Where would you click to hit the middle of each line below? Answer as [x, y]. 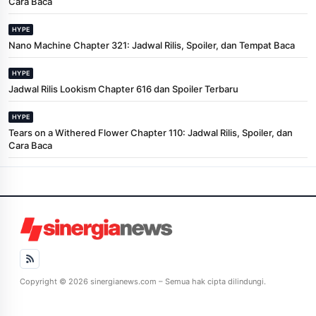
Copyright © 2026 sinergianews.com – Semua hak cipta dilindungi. [143, 281]
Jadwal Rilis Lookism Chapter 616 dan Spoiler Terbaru [123, 89]
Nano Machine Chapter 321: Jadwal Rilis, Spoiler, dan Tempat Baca [152, 45]
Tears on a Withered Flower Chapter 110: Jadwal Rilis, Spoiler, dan [151, 132]
